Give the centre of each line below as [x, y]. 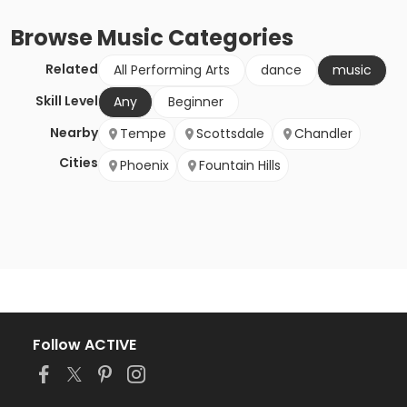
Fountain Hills [240, 166]
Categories [228, 38]
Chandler [323, 134]
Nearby [74, 133]
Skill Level [67, 101]
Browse [54, 38]
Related [72, 69]
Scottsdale [230, 134]
